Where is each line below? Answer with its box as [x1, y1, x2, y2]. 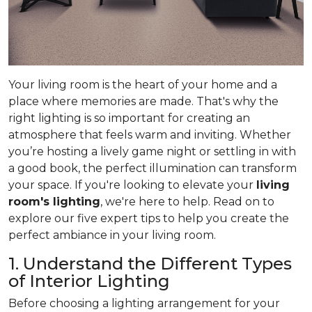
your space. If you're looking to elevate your [8, 178, 256, 192]
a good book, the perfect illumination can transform [8, 161, 297, 175]
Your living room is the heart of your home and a [8, 77, 277, 91]
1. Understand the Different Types [8, 253, 292, 274]
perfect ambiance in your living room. [8, 228, 216, 242]
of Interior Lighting [8, 270, 170, 291]
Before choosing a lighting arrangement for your [8, 296, 280, 310]
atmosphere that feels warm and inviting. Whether [8, 127, 291, 141]
